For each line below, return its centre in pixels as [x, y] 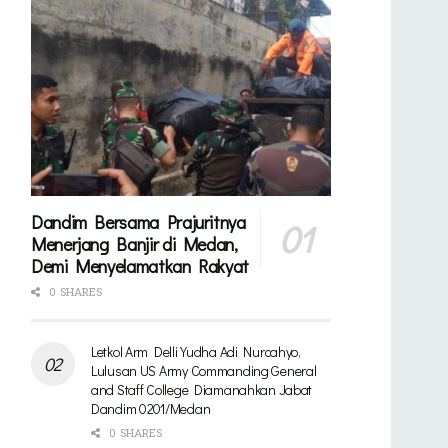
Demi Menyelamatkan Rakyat [140, 265]
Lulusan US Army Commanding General [204, 370]
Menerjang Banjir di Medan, [134, 243]
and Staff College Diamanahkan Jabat [202, 389]
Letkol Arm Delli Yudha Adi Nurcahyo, [196, 351]
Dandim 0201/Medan [151, 408]
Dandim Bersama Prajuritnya [138, 221]
